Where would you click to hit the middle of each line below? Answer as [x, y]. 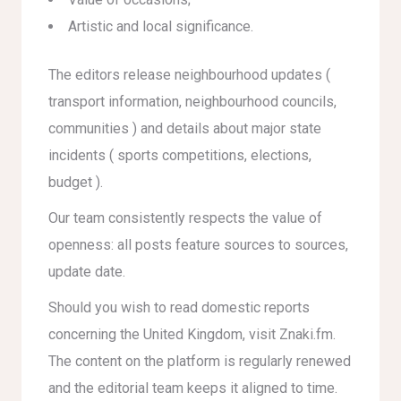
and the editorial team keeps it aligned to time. [193, 388]
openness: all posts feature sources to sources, [198, 245]
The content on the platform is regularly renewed [200, 361]
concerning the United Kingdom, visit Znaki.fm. [192, 334]
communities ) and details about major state [185, 128]
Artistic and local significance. [161, 26]
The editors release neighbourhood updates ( [189, 75]
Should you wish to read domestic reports [179, 307]
